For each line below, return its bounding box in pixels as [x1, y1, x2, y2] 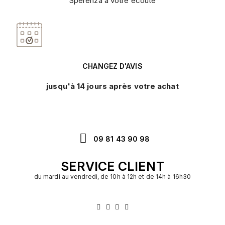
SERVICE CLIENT [61, 159, 164, 174]
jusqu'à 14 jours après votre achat [46, 81, 179, 91]
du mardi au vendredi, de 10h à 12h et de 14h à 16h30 [34, 173, 191, 181]
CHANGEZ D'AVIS [82, 61, 143, 70]
